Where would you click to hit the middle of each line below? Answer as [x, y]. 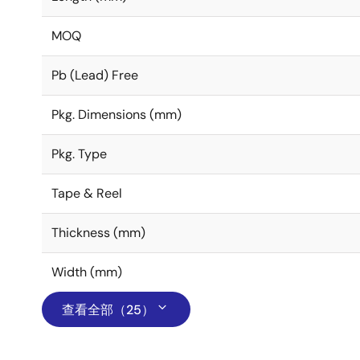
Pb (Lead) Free [95, 75]
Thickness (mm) [98, 233]
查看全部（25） [108, 310]
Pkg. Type [79, 154]
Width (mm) [87, 272]
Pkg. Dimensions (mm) [117, 115]
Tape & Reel [87, 193]
